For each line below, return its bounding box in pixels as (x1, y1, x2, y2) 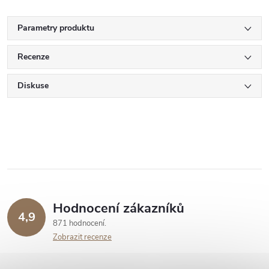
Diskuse (17, 80, 49, 92)
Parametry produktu (17, 22, 94, 34)
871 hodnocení (53, 218, 106, 229)
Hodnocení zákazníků (53, 199, 184, 218)
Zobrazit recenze (53, 232, 112, 243)
